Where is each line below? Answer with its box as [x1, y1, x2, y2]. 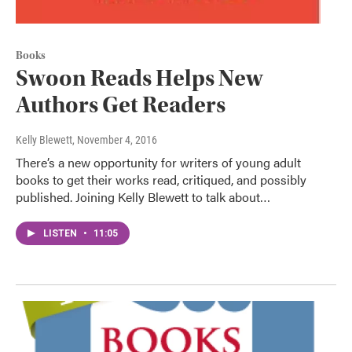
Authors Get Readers [16, 90, 225, 119]
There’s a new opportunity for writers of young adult [16, 152, 301, 171]
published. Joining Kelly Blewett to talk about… [16, 187, 270, 206]
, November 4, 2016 [72, 133, 157, 146]
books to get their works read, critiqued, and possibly [16, 170, 306, 189]
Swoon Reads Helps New [16, 64, 263, 92]
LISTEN [43, 227, 79, 239]
